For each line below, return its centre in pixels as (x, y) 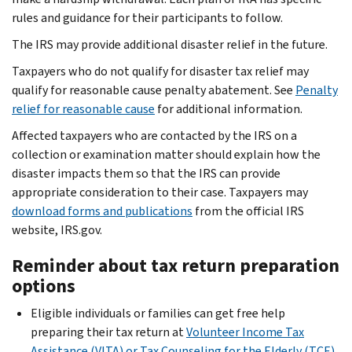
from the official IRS (248, 211)
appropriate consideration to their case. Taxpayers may (160, 192)
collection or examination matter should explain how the (166, 154)
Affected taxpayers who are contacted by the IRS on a (154, 135)
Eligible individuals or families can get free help (158, 313)
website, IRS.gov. (57, 229)
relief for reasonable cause (83, 108)
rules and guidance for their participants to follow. (147, 17)
